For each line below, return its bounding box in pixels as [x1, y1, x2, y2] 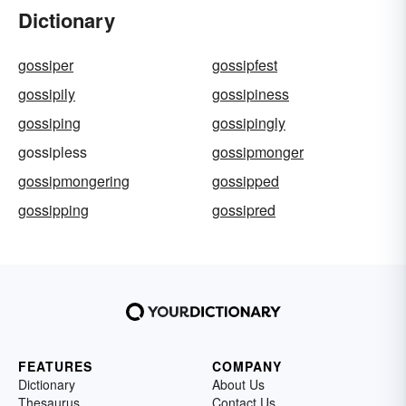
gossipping [18, 199, 89, 221]
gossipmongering [18, 170, 130, 192]
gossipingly [212, 112, 285, 134]
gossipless [18, 141, 87, 163]
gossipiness [212, 83, 289, 105]
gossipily [18, 83, 75, 105]
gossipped [212, 170, 279, 192]
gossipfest [212, 54, 277, 76]
